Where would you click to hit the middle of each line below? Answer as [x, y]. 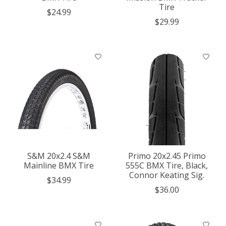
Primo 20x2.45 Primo [167, 156]
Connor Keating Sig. [167, 175]
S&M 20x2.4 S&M [59, 156]
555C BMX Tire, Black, [167, 165]
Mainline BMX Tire [59, 165]
